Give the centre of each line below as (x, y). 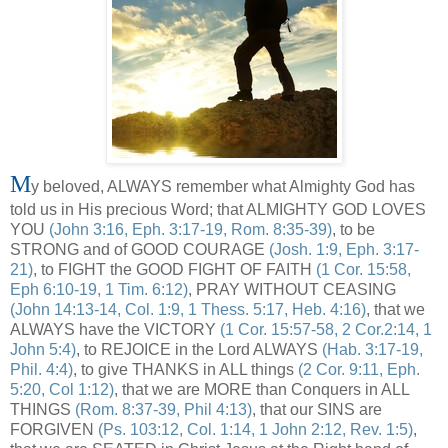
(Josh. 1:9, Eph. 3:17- (344, 249)
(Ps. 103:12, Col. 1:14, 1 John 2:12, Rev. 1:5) (253, 429)
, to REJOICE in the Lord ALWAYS (199, 349)
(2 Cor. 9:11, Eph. (359, 369)
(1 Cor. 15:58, (363, 269)
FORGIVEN (52, 429)
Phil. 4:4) (41, 369)
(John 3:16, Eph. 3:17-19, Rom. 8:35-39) (190, 229)
